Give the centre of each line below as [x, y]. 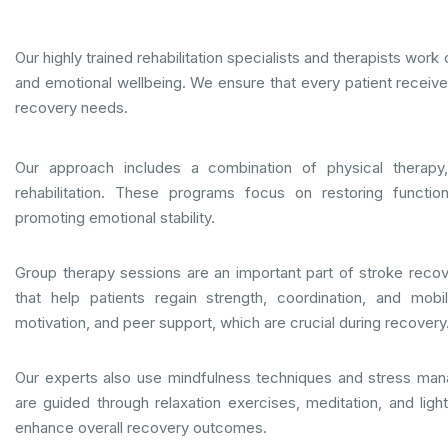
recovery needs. [71, 107]
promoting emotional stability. [115, 217]
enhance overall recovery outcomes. [141, 427]
